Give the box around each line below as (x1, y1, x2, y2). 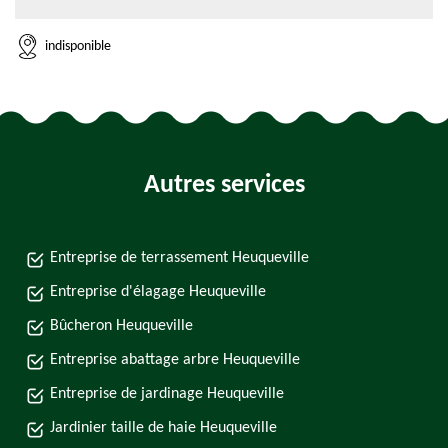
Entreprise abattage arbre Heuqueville (50, 352, 300, 368)
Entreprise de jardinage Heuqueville (50, 386, 284, 402)
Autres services (143, 172, 305, 199)
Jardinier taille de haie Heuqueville (50, 420, 277, 436)
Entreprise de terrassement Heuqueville (50, 250, 309, 266)
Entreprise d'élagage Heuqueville (50, 284, 266, 300)
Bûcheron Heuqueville (50, 318, 193, 334)
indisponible (45, 38, 111, 54)
